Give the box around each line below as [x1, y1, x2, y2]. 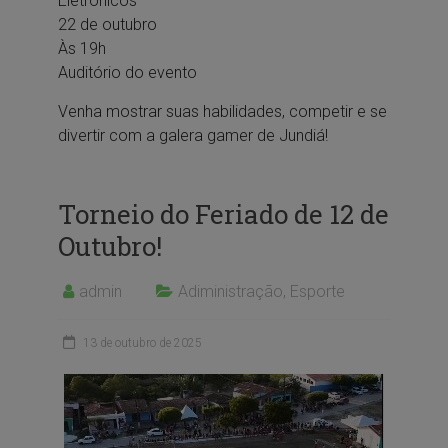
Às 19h [57, 38, 106, 58]
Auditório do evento [57, 62, 197, 82]
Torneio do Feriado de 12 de [57, 196, 389, 231]
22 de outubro [57, 14, 157, 34]
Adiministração [177, 281, 283, 301]
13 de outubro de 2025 [82, 335, 202, 350]
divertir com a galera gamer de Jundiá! [57, 125, 332, 145]
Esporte [289, 281, 345, 301]
